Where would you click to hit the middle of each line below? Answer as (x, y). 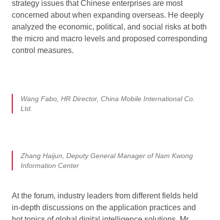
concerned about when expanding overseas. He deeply (108, 15)
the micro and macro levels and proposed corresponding (110, 38)
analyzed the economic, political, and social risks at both (109, 27)
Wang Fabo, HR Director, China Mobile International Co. (108, 98)
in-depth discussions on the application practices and (104, 207)
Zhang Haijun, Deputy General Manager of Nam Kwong (107, 155)
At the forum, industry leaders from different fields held (105, 195)
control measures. (43, 50)
